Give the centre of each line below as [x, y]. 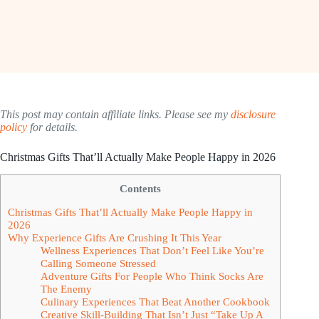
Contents [140, 188]
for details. [52, 127]
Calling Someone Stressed [98, 263]
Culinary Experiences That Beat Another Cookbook [155, 301]
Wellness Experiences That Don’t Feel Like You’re [152, 250]
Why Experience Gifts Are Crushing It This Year [115, 237]
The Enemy [66, 288]
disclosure [253, 114]
